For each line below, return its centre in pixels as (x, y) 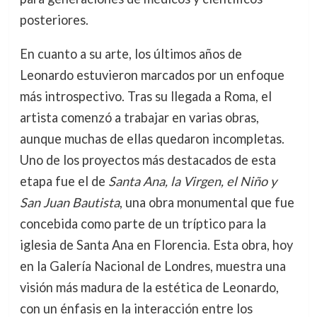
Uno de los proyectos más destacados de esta (148, 160)
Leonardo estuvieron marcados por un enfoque (152, 75)
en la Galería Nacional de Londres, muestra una (152, 266)
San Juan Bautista (69, 202)
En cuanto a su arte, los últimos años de (131, 53)
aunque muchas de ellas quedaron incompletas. (152, 138)
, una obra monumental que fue (207, 202)
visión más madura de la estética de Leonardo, (149, 287)
